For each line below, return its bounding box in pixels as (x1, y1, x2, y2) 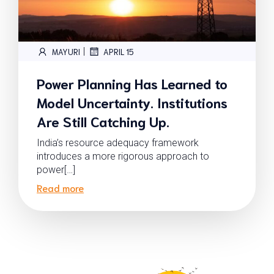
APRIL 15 (103, 46, 134, 57)
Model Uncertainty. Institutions (37, 93, 228, 111)
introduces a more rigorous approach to (37, 150, 209, 162)
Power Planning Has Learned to (37, 74, 228, 92)
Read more (37, 181, 84, 194)
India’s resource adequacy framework (37, 137, 199, 149)
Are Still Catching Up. (37, 112, 169, 130)
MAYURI (52, 46, 80, 57)
